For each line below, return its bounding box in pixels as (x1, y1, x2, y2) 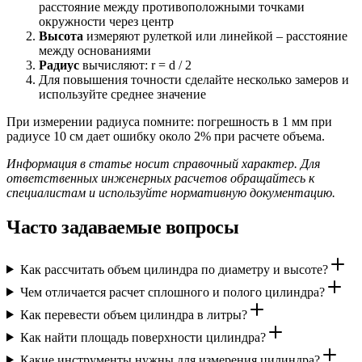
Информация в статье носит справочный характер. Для (6, 156, 320, 170)
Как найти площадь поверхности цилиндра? (19, 330, 266, 344)
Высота (39, 28, 83, 43)
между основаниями (39, 43, 151, 57)
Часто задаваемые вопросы (6, 216, 239, 238)
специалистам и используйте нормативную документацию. (6, 185, 335, 200)
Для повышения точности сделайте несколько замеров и (39, 72, 349, 86)
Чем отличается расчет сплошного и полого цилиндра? (19, 284, 325, 299)
